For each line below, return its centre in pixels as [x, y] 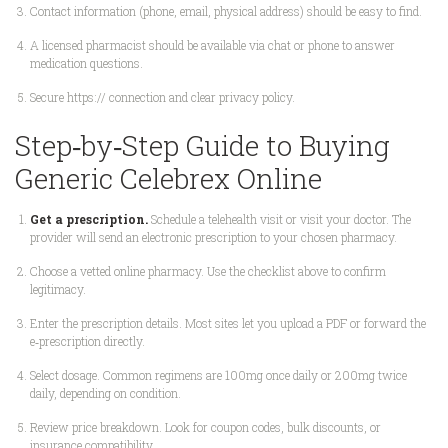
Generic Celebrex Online [168, 179]
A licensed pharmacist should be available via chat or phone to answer [212, 45]
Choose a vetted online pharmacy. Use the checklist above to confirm [208, 271]
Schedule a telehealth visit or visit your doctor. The [279, 219]
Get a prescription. [89, 219]
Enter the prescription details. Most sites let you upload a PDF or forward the [228, 323]
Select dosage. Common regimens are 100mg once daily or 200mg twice [218, 375]
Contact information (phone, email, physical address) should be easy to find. [226, 11]
